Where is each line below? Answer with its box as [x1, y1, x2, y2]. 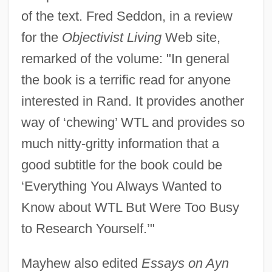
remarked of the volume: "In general [21, 51, 229, 67]
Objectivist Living [61, 30, 161, 46]
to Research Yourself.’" [21, 221, 155, 237]
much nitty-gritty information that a [21, 136, 219, 152]
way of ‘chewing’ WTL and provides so [21, 115, 245, 131]
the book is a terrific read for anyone [21, 72, 231, 88]
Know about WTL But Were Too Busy [21, 200, 239, 216]
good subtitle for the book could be [21, 157, 222, 173]
